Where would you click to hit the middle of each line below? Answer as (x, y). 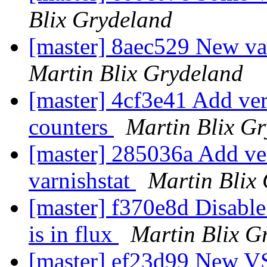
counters (71, 127)
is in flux (74, 234)
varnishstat (82, 181)
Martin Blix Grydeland (136, 73)
